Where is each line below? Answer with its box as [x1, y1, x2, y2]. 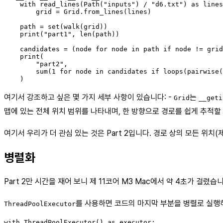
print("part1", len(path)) [4, 30, 119, 38]
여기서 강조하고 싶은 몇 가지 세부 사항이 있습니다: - [4, 92, 174, 102]
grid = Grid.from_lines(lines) [4, 7, 151, 15]
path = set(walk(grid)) [4, 22, 108, 30]
